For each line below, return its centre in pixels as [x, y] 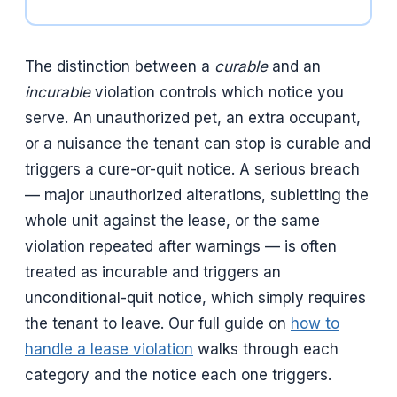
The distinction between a [120, 67]
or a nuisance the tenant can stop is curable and [198, 144]
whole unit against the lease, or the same [172, 221]
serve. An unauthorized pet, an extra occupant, [193, 118]
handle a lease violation [109, 350]
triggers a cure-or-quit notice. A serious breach [192, 170]
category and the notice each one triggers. [178, 375]
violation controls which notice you [217, 93]
